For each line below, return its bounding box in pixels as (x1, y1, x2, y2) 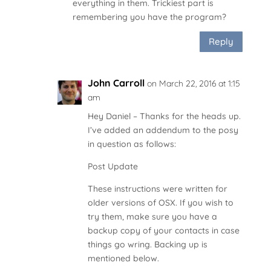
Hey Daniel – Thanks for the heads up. (87, 110, 241, 122)
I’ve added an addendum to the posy (87, 124, 238, 135)
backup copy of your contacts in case (87, 224, 240, 236)
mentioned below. (87, 252, 159, 264)
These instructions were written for (87, 183, 227, 194)
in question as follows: (87, 138, 176, 149)
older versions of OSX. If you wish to (87, 197, 233, 208)
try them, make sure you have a (87, 211, 217, 222)
